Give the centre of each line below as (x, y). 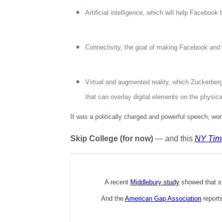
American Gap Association (163, 198)
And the (113, 198)
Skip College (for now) (111, 139)
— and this (174, 139)
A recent (117, 182)
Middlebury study (155, 182)
